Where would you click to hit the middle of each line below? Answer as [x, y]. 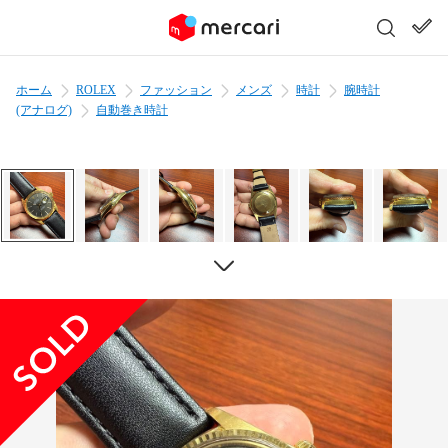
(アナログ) [44, 110]
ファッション [176, 90]
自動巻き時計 [132, 110]
